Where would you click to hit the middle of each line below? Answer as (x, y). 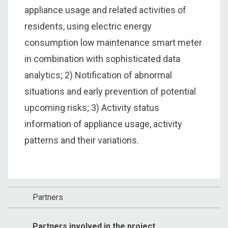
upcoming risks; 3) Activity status (92, 107)
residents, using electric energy (88, 26)
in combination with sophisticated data (102, 59)
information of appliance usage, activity (103, 124)
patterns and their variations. (82, 140)
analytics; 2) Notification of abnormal (98, 75)
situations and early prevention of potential (110, 91)
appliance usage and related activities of (105, 10)
